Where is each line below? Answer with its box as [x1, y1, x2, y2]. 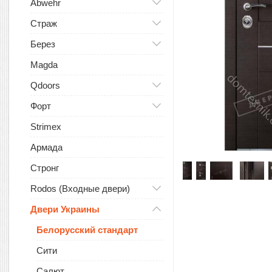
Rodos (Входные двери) [30, 183, 130, 194]
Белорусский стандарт [36, 225, 138, 235]
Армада [30, 142, 63, 152]
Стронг [30, 163, 59, 173]
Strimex [30, 121, 61, 132]
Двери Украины [30, 204, 100, 214]
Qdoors [30, 80, 60, 90]
